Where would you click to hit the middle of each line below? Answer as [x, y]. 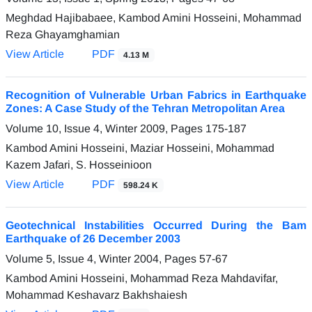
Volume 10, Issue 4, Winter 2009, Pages [106, 128]
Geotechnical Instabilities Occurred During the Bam [156, 225]
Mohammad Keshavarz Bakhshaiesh [96, 295]
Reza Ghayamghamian [63, 34]
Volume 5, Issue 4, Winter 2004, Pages [102, 258]
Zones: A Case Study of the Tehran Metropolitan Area [145, 108]
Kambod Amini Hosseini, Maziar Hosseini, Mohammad [140, 148]
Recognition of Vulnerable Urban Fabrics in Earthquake [156, 95]
